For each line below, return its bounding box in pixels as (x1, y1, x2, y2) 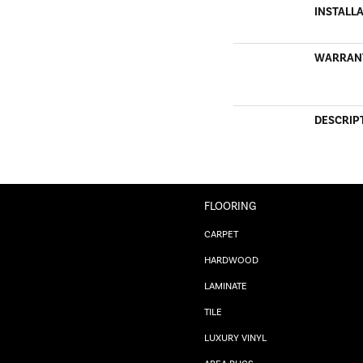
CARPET (204, 228, 238, 240)
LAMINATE (204, 280, 247, 292)
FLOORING (204, 199, 256, 213)
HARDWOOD (204, 254, 258, 266)
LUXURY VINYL (204, 331, 267, 344)
